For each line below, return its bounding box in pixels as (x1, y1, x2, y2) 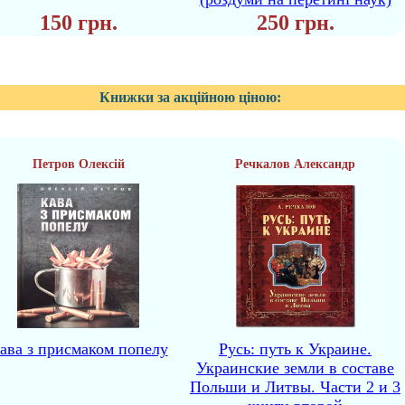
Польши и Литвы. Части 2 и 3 (190, 378, 400, 396)
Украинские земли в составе (196, 359, 394, 377)
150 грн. (39, 11, 118, 34)
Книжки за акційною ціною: (99, 89, 281, 105)
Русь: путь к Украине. (219, 340, 372, 358)
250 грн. (256, 11, 334, 34)
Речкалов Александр (235, 157, 355, 171)
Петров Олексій (32, 157, 125, 171)
